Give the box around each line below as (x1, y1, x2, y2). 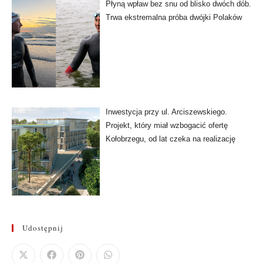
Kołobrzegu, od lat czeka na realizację (105, 134, 235, 143)
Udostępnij (22, 222, 63, 234)
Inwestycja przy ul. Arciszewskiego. (105, 107, 227, 116)
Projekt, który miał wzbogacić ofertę (105, 120, 228, 130)
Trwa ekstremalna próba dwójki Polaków (105, 13, 242, 22)
